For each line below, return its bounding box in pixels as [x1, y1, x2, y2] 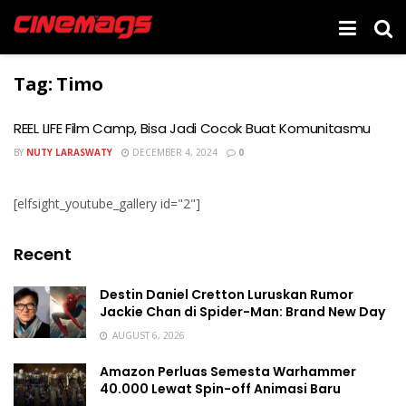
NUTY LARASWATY [26, 146, 112, 159]
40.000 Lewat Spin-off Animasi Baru [100, 380, 341, 398]
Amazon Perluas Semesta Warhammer [100, 362, 356, 381]
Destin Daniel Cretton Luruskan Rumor [100, 285, 353, 304]
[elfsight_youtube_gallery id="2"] [14, 195, 200, 212]
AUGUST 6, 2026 [110, 329, 185, 342]
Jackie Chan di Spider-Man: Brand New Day [100, 303, 385, 321]
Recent [14, 243, 72, 266]
